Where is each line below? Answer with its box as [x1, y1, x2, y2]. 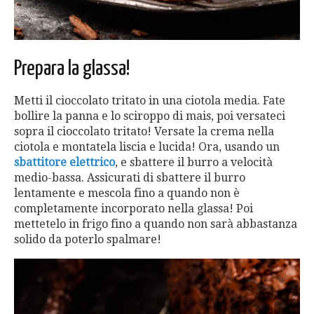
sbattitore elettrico [14, 156, 115, 170]
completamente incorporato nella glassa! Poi [14, 202, 253, 216]
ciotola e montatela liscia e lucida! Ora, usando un [14, 140, 280, 154]
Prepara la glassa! [14, 58, 130, 80]
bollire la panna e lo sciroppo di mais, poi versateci [14, 109, 285, 123]
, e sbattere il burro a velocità [115, 156, 273, 170]
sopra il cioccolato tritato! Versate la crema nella [14, 125, 274, 139]
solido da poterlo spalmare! [14, 233, 161, 247]
